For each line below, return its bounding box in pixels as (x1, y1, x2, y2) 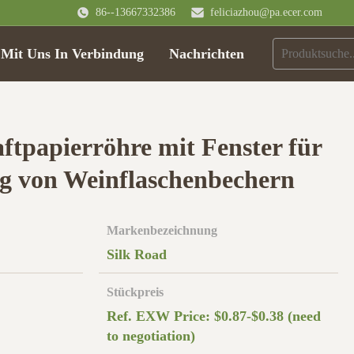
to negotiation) (106, 328, 195, 344)
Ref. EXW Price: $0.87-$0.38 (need (106, 308, 321, 324)
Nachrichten (168, 46, 244, 62)
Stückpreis (106, 285, 164, 299)
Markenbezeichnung (106, 224, 217, 237)
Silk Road (106, 247, 167, 262)
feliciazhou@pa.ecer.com (210, 6, 322, 18)
